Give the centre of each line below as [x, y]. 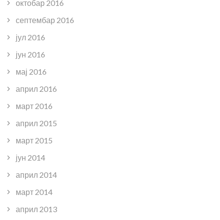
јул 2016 [30, 37]
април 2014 [36, 174]
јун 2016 [30, 54]
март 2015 [34, 140]
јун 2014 [30, 157]
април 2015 [36, 123]
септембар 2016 [45, 20]
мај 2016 [31, 71]
